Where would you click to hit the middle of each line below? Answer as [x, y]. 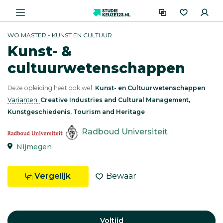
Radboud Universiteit [124, 132]
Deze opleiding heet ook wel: [51, 88]
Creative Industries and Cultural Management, [115, 100]
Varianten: [24, 100]
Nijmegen [34, 147]
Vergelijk [53, 176]
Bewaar [121, 176]
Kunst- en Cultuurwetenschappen [150, 88]
